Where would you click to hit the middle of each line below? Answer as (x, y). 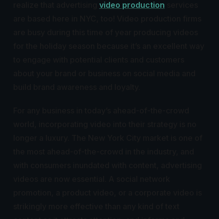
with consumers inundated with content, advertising (107, 165)
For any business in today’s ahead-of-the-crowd (101, 111)
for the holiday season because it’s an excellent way (109, 46)
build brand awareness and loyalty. (77, 87)
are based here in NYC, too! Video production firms (107, 19)
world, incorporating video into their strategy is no (105, 124)
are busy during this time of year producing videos (105, 33)
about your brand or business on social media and (104, 74)
